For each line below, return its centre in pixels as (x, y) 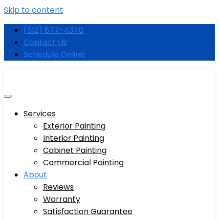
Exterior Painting (74, 126)
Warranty (62, 199)
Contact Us (45, 42)
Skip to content (33, 10)
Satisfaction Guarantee (88, 211)
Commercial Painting (83, 163)
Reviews (58, 187)
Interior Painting (74, 138)
